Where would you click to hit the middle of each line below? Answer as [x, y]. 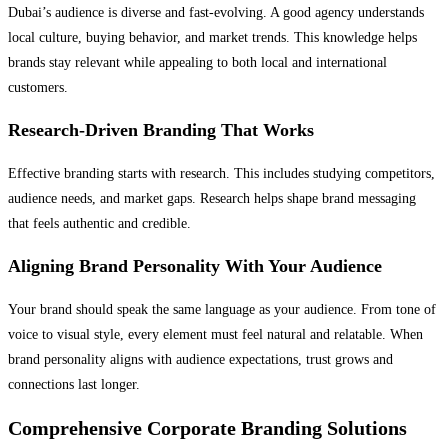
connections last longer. [74, 385]
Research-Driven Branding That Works [161, 130]
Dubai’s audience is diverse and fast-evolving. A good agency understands [216, 13]
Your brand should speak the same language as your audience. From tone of [222, 310]
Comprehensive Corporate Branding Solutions [207, 427]
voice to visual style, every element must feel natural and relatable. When [215, 335]
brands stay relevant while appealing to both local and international [197, 63]
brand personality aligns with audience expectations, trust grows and [200, 360]
